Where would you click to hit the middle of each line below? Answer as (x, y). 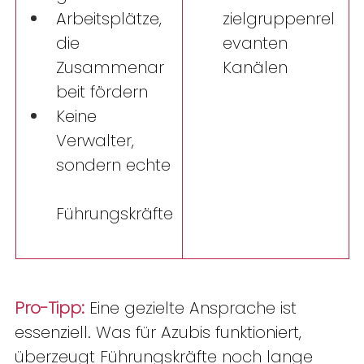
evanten (258, 43)
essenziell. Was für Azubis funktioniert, (160, 333)
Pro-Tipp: (50, 308)
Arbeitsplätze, (111, 19)
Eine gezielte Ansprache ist (193, 308)
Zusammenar (110, 68)
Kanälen (260, 68)
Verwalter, (97, 141)
